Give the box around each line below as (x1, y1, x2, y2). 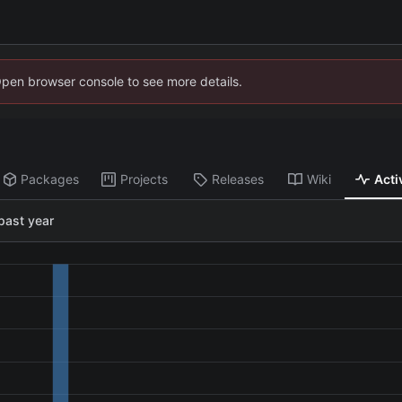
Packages (21, 171, 80, 188)
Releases (212, 171, 265, 188)
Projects (120, 171, 169, 188)
